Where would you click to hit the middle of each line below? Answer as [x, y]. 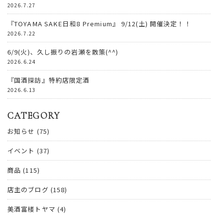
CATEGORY [34, 116]
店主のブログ [28, 190]
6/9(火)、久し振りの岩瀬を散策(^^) [63, 52]
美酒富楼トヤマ [31, 209]
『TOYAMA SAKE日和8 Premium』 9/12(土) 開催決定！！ [99, 24]
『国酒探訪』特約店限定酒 [49, 80]
